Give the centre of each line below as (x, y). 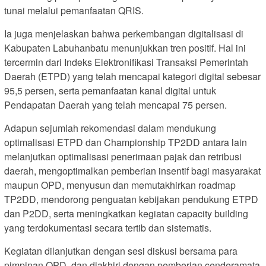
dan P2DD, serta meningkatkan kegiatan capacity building (126, 214)
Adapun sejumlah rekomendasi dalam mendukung (110, 128)
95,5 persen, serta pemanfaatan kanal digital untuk (110, 91)
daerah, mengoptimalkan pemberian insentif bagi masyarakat (132, 171)
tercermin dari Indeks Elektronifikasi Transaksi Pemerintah (126, 62)
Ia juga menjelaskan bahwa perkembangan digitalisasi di (124, 34)
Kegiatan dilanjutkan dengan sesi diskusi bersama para (121, 251)
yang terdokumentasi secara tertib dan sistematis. (108, 228)
